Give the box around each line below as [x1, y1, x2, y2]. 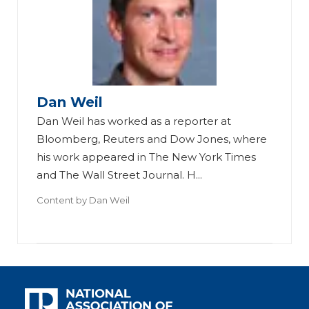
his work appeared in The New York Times [37, 150, 257, 163]
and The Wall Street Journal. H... [37, 168, 203, 181]
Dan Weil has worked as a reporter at [37, 114, 232, 128]
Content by [37, 194, 88, 206]
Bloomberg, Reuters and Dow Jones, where [37, 132, 268, 146]
